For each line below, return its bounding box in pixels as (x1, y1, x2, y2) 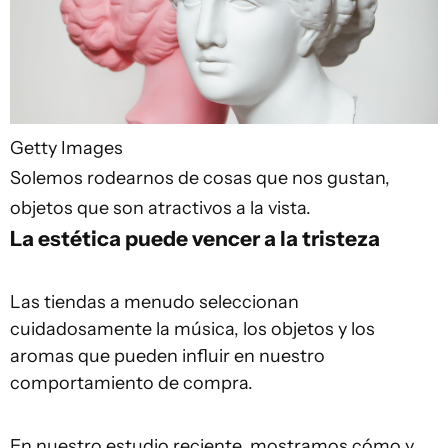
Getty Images (10, 136, 123, 159)
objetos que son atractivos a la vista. (10, 196, 311, 219)
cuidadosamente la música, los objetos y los (10, 317, 375, 340)
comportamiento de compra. (10, 371, 253, 394)
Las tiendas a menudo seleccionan (10, 290, 299, 313)
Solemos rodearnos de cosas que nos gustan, (10, 166, 390, 189)
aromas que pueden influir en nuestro (10, 344, 325, 367)
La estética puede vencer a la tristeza (10, 224, 380, 251)
